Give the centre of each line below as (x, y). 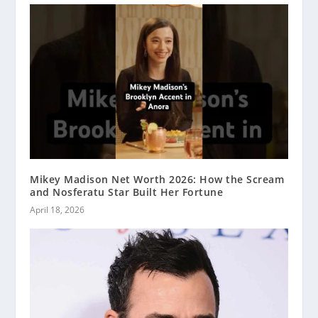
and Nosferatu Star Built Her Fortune (127, 192)
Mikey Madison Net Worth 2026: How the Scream (157, 179)
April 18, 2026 (57, 209)
